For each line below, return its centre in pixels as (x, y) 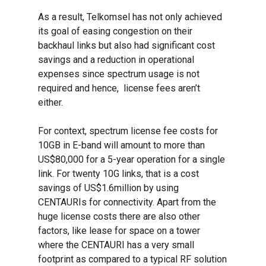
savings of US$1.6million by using (109, 188)
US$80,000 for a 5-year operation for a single (132, 160)
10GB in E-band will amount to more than (122, 145)
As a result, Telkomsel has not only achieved (130, 17)
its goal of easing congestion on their (115, 31)
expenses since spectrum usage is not (119, 74)
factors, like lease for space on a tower (119, 231)
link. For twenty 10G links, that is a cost (119, 174)
